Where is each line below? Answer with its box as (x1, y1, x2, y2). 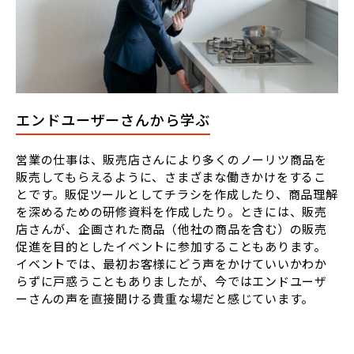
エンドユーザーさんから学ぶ (16, 109, 210, 130)
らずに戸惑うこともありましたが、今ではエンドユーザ (16, 273, 327, 290)
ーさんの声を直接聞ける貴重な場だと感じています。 (16, 290, 314, 307)
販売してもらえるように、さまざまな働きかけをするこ (16, 168, 326, 186)
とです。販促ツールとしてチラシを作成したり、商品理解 (16, 186, 338, 203)
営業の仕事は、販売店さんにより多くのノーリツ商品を (16, 151, 327, 168)
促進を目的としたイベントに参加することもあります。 (16, 238, 326, 255)
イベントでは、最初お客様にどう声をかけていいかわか (16, 255, 327, 273)
